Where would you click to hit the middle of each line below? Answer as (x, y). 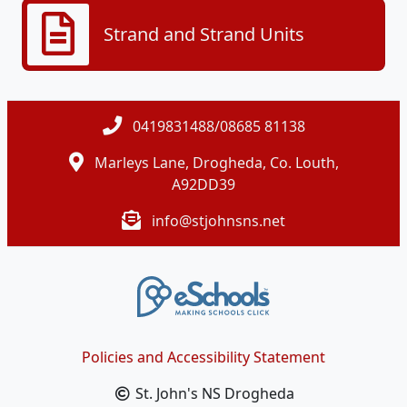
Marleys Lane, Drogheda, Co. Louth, (214, 162)
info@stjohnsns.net (218, 220)
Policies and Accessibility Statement (203, 357)
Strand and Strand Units (204, 34)
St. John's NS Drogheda (213, 393)
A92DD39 (203, 184)
